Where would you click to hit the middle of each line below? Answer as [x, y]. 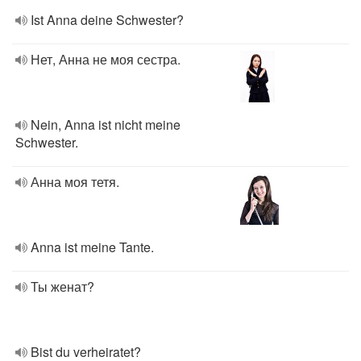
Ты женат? [62, 286]
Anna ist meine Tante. [92, 247]
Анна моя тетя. [75, 182]
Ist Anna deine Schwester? [107, 20]
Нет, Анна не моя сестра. [106, 59]
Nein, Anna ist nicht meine [106, 124]
